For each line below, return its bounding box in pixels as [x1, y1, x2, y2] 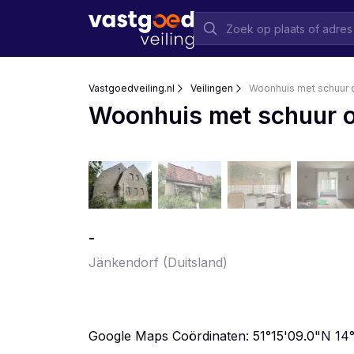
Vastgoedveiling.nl [88, 82, 175, 94]
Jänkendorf [88, 254, 159, 270]
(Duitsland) [163, 254, 228, 270]
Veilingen [190, 82, 233, 94]
